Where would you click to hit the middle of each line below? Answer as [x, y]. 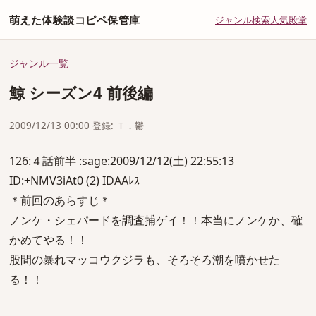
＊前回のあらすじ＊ [60, 200]
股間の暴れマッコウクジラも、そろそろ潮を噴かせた [145, 260]
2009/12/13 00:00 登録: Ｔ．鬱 [77, 126]
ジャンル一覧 [39, 63]
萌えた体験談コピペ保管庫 [75, 20]
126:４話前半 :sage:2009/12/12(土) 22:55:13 [122, 161]
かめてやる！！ [49, 240]
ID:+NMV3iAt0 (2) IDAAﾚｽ [74, 181]
